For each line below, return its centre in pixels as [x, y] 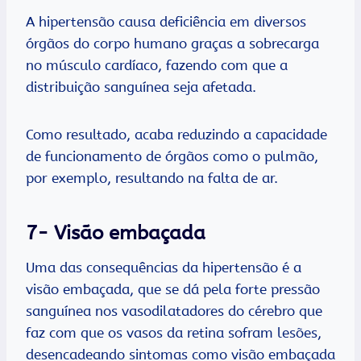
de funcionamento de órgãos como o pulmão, [172, 157]
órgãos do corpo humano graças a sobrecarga [172, 44]
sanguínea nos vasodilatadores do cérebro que [174, 311]
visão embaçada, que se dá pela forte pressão [173, 290]
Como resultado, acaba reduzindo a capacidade [176, 135]
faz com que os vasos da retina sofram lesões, [174, 333]
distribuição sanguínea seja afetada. [141, 87]
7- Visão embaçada [116, 233]
